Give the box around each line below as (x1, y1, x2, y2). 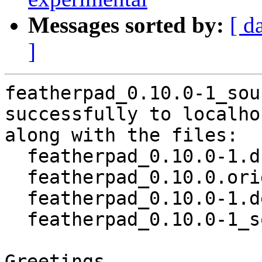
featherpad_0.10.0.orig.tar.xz (5, 167, 27, 188)
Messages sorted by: (28, 12, 224, 38)
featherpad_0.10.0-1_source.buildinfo (5, 209, 27, 230)
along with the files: (5, 125, 238, 146)
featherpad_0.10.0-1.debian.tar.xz (5, 188, 27, 209)
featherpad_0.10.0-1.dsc (5, 146, 27, 167)
